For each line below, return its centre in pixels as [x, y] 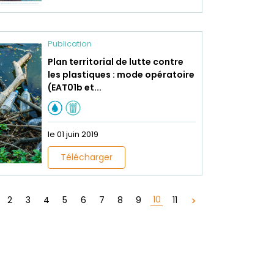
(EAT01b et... [74, 88]
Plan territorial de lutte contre [115, 62]
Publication [69, 44]
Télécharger [86, 157]
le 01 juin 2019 [73, 135]
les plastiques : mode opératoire [121, 75]
